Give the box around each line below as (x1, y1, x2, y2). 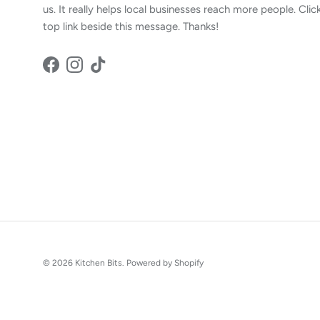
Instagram (74, 65, 122, 79)
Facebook (50, 65, 97, 79)
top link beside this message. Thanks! (43, 20, 219, 34)
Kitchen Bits (75, 258, 122, 269)
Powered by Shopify (126, 258, 204, 269)
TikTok (97, 65, 126, 79)
